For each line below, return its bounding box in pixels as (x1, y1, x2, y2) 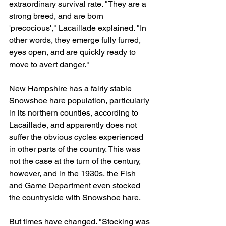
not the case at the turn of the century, (9, 156, 143, 166)
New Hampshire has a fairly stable (9, 83, 134, 93)
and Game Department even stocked (9, 180, 142, 190)
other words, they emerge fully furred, (9, 35, 143, 45)
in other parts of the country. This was (9, 144, 142, 154)
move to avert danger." (9, 59, 89, 69)
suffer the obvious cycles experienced (9, 132, 145, 142)
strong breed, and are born (9, 11, 105, 21)
